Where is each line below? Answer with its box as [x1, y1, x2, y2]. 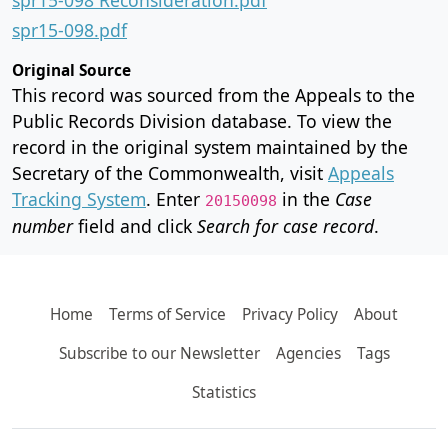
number [12, 213, 73, 238]
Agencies [275, 342, 341, 364]
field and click [73, 213, 197, 238]
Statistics [192, 381, 256, 403]
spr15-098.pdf [12, 17, 127, 42]
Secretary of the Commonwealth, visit [12, 160, 328, 185]
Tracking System [12, 186, 146, 211]
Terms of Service [109, 303, 226, 325]
